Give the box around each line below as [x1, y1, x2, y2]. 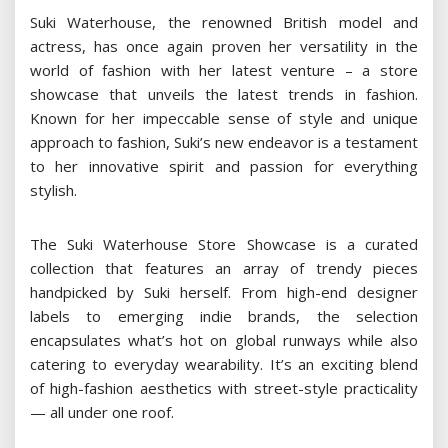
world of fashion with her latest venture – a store [30, 59, 418, 80]
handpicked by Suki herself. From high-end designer [30, 281, 418, 302]
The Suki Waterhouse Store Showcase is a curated [30, 233, 418, 254]
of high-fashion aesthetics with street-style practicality [30, 377, 418, 398]
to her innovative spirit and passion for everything [30, 155, 418, 176]
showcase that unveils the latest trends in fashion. [30, 83, 418, 104]
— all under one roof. [30, 401, 174, 422]
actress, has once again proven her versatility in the [30, 35, 418, 56]
